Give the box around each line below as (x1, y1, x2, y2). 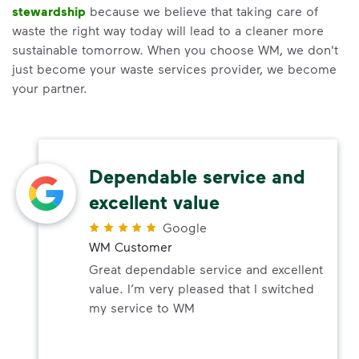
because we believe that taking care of (86, 3, 318, 18)
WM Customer (89, 239, 172, 254)
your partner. (12, 80, 87, 95)
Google (163, 220, 207, 235)
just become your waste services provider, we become (12, 61, 337, 76)
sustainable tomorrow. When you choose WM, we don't (12, 42, 338, 57)
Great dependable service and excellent (89, 261, 323, 276)
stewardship (12, 3, 86, 19)
